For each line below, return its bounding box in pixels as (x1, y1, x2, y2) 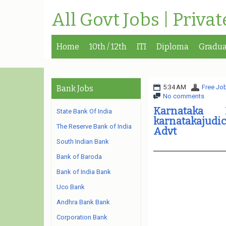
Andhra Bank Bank (56, 198, 110, 206)
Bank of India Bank (56, 168, 111, 176)
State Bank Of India (56, 107, 112, 115)
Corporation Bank (56, 213, 107, 221)
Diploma (156, 42, 189, 51)
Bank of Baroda (56, 153, 102, 160)
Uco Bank (56, 183, 85, 191)
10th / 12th (89, 42, 127, 51)
